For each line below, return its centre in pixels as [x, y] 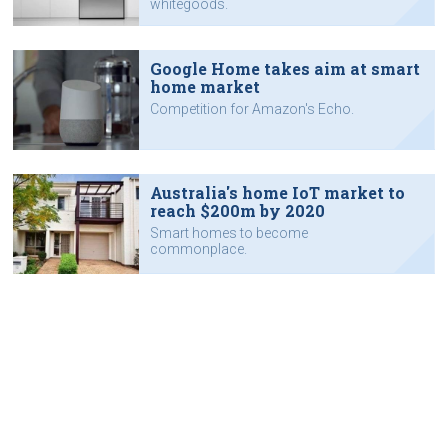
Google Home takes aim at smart [284, 68]
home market [204, 86]
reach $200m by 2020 [237, 210]
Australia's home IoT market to [277, 192]
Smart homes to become [228, 232]
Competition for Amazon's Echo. [251, 108]
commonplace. [198, 248]
